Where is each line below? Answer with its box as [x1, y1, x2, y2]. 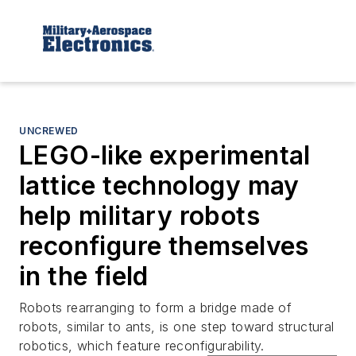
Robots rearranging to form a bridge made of [19, 299, 292, 315]
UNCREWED [19, 124, 79, 137]
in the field [19, 260, 149, 292]
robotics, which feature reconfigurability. [19, 337, 265, 354]
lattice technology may [19, 169, 300, 201]
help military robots [19, 199, 260, 231]
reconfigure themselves [19, 230, 309, 261]
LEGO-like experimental [19, 139, 311, 171]
